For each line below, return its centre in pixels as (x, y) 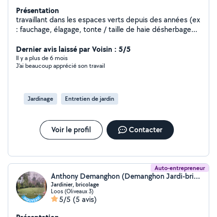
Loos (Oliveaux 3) (72, 191)
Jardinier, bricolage (75, 185)
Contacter (145, 130)
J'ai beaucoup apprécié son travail (61, 66)
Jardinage (40, 99)
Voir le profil (71, 130)
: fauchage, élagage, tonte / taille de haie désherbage (84, 29)
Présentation (38, 10)
